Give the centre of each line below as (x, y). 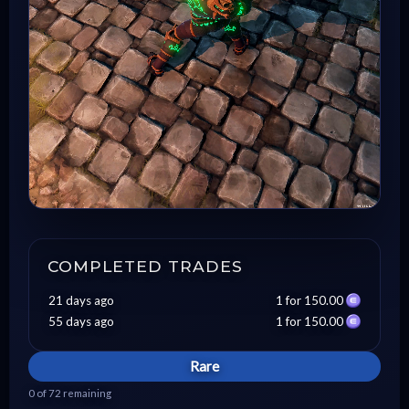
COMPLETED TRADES (145, 266)
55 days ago (81, 321)
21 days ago (81, 300)
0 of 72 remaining (70, 393)
